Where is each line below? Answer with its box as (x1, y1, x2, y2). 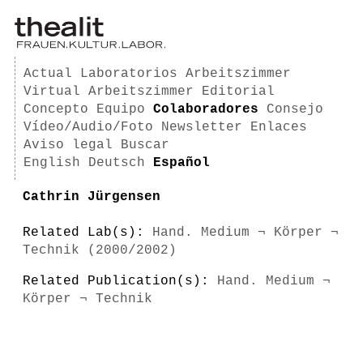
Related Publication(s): (23, 274, 217, 288)
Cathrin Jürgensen (23, 190, 160, 204)
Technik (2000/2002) (23, 243, 177, 258)
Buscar (121, 138, 169, 152)
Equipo (96, 102, 145, 117)
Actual (23, 66, 72, 81)
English (23, 156, 80, 170)
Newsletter (161, 120, 242, 135)
